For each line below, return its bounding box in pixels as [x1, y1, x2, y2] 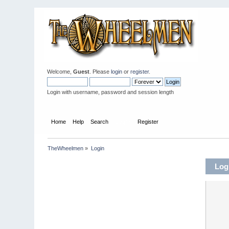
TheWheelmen [48, 145, 84, 151]
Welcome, [47, 68, 74, 75]
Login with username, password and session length [47, 89, 174, 95]
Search [90, 118, 108, 125]
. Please [89, 68, 111, 75]
